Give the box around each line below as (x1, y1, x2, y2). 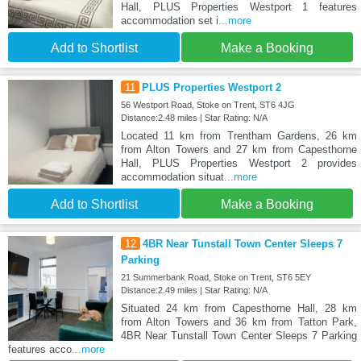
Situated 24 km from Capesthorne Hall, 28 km (120, 301, 357, 314)
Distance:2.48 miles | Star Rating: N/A (120, 112, 268, 122)
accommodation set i (120, 15, 218, 27)
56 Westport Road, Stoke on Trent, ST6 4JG (120, 99, 295, 110)
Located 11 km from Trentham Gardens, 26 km (120, 129, 357, 142)
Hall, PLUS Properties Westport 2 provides (120, 156, 357, 169)
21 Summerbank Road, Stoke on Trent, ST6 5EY (120, 272, 311, 282)
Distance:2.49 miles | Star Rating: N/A (120, 284, 268, 295)
